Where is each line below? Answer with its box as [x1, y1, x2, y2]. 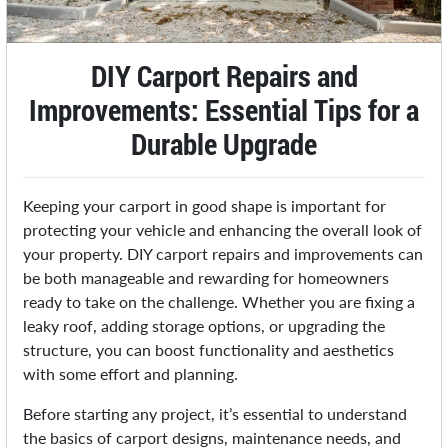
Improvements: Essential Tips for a [29, 91, 419, 130]
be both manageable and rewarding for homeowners [23, 268, 390, 288]
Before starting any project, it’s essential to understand [23, 404, 408, 424]
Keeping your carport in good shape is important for [23, 196, 387, 216]
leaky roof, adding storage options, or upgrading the [23, 316, 386, 336]
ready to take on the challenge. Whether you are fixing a [23, 292, 416, 312]
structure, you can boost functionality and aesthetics [23, 340, 395, 360]
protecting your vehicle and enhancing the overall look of [23, 220, 423, 240]
